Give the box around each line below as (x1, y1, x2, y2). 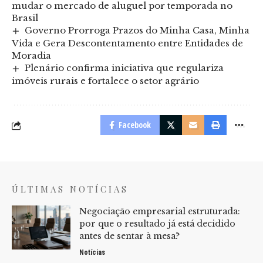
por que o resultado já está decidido (79, 218, 235, 230)
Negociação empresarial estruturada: (79, 206, 240, 217)
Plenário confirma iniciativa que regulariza (25, 62, 224, 74)
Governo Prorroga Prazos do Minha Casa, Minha (25, 25, 250, 36)
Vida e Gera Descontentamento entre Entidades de (12, 38, 243, 49)
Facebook (119, 119, 151, 131)
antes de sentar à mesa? (79, 231, 180, 242)
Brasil (12, 12, 38, 24)
